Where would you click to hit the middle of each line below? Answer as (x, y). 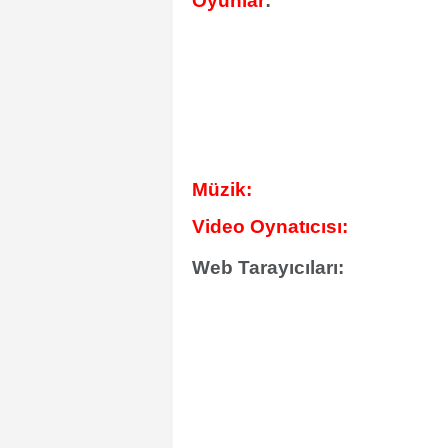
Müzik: (222, 189)
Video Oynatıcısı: (270, 226)
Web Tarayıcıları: (268, 267)
